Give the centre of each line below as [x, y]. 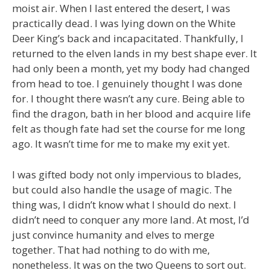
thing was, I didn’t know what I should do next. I [124, 204]
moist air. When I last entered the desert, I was [121, 8]
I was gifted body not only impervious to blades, [127, 174]
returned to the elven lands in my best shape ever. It [134, 54]
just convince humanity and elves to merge [113, 234]
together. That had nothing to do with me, [111, 250]
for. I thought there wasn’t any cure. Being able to [128, 99]
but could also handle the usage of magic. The [122, 189]
